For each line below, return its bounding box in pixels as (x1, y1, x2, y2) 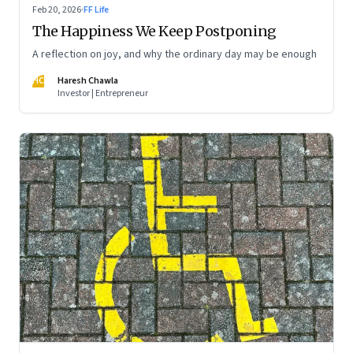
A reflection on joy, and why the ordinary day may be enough (32, 46, 317, 62)
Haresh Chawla (58, 73, 118, 87)
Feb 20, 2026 (32, 2, 81, 17)
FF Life (84, 2, 109, 17)
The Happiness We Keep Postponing (32, 21, 277, 40)
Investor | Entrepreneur (58, 86, 148, 100)
